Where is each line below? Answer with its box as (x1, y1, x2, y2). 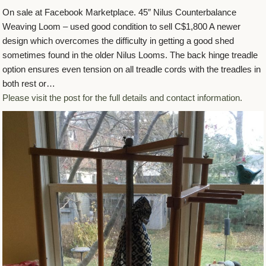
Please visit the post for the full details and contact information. (2, 92, 243, 103)
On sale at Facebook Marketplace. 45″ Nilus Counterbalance (2, 7, 237, 17)
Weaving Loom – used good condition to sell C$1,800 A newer (2, 21, 241, 31)
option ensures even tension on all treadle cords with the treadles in (2, 64, 261, 74)
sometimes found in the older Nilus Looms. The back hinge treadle (2, 49, 258, 60)
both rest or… (2, 78, 56, 88)
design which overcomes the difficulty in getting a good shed (2, 35, 235, 46)
